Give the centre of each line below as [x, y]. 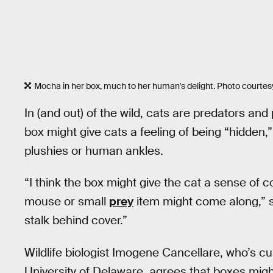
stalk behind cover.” [76, 221]
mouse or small [67, 202]
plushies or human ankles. [94, 151]
